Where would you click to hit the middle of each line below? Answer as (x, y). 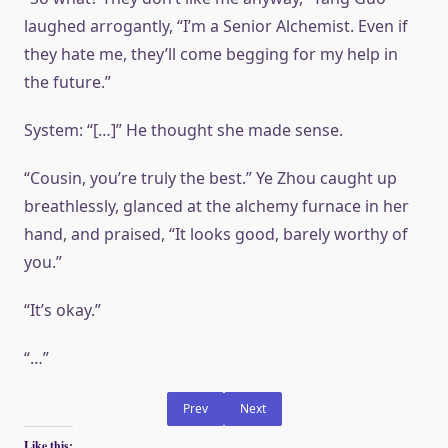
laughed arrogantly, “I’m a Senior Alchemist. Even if (216, 26)
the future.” (67, 82)
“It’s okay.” (62, 310)
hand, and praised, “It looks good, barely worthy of (216, 234)
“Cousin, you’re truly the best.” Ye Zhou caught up (210, 178)
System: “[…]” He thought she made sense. (183, 130)
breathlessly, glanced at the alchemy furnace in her (216, 206)
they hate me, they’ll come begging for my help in (211, 54)
